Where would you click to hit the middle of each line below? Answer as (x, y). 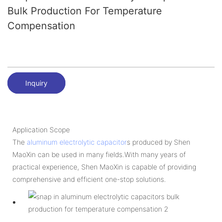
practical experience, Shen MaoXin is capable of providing (104, 166)
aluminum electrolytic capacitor (77, 142)
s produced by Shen (159, 142)
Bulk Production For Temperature (85, 11)
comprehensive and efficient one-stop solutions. (89, 179)
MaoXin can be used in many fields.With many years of (99, 154)
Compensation (41, 26)
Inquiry (36, 83)
